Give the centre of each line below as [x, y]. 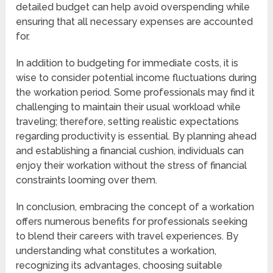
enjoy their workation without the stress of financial [132, 166]
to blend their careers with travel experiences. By [127, 236]
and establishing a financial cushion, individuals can [130, 151]
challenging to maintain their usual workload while [129, 107]
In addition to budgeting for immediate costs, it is [127, 63]
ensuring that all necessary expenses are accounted [135, 22]
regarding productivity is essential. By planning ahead [136, 136]
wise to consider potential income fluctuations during [136, 78]
